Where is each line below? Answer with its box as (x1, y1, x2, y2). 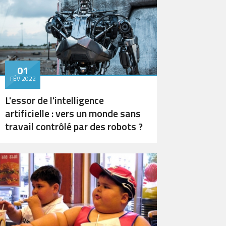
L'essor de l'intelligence (5, 92, 104, 108)
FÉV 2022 (10, 73, 36, 83)
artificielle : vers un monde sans (5, 105, 141, 121)
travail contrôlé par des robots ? (5, 118, 143, 134)
